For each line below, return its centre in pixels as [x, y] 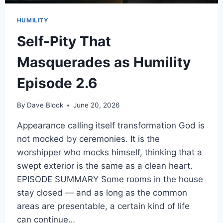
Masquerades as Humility [104, 62]
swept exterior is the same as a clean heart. [105, 166]
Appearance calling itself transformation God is [111, 126]
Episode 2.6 [57, 83]
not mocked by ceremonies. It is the [88, 139]
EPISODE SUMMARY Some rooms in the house [110, 179]
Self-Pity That [64, 41]
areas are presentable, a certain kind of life [103, 206]
